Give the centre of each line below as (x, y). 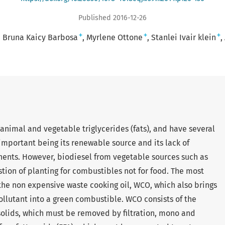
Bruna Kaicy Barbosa (40, 37)
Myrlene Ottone (114, 37)
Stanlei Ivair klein (183, 37)
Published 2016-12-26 (113, 18)
